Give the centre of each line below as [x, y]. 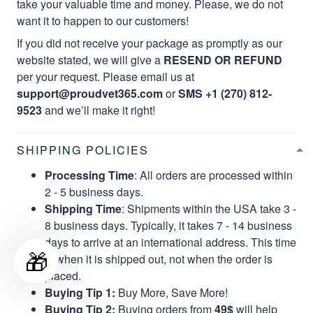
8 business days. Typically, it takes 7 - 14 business [168, 225]
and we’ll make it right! [100, 110]
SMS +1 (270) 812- [224, 93]
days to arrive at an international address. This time [170, 242]
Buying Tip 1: [80, 292]
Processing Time [89, 175]
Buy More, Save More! [172, 292]
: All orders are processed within [213, 175]
